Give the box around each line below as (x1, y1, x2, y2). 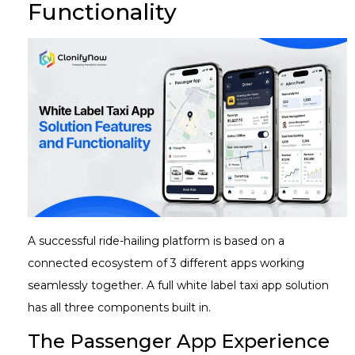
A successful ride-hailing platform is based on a (28, 234, 284, 249)
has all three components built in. (28, 300, 214, 315)
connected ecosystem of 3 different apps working (28, 256, 304, 271)
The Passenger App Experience (28, 329, 330, 353)
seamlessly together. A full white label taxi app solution (28, 278, 329, 293)
